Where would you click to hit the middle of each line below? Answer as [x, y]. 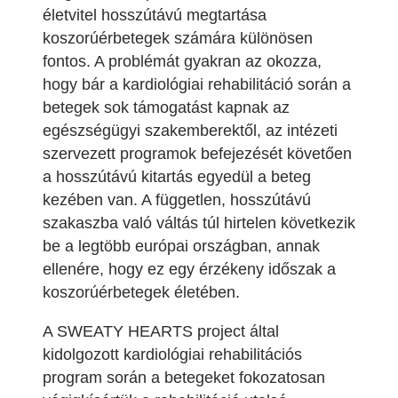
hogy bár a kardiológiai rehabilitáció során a [197, 84]
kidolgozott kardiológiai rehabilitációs [172, 354]
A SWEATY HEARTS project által [161, 331]
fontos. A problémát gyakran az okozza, [182, 61]
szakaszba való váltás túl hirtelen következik [199, 223]
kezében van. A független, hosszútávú [177, 200]
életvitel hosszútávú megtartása [155, 15]
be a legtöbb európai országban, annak [181, 246]
